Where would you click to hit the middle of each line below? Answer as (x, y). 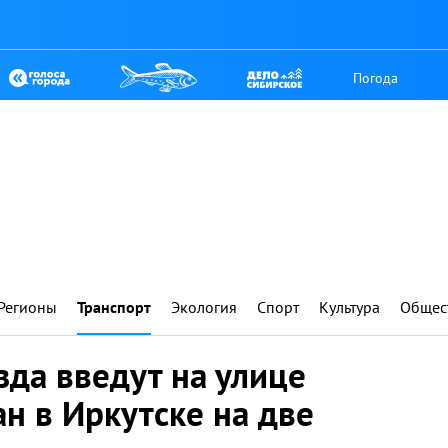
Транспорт (114, 307)
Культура (349, 307)
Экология (204, 307)
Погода (376, 77)
